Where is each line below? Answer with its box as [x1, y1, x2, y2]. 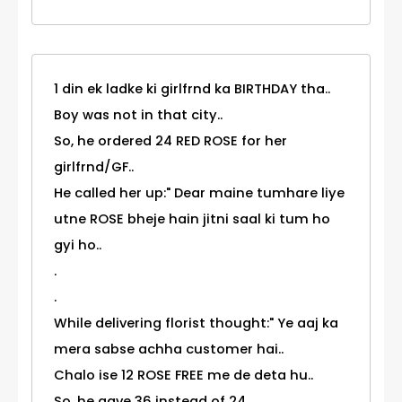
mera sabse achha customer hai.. [54, 340, 284, 359]
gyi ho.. [54, 236, 101, 255]
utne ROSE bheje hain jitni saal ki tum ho [54, 210, 330, 229]
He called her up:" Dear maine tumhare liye [54, 184, 345, 203]
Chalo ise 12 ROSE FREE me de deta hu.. [54, 366, 313, 385]
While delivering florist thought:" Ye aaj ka [54, 314, 338, 333]
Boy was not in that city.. [54, 106, 223, 125]
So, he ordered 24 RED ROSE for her [54, 132, 287, 151]
